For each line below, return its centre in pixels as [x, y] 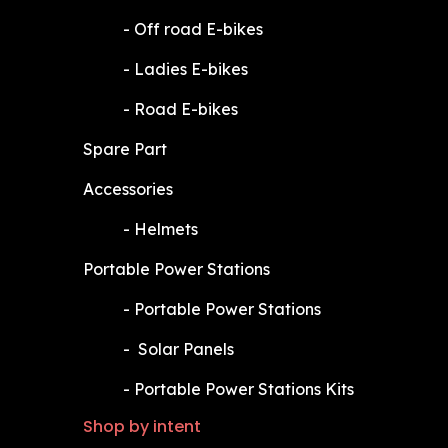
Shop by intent [141, 426]
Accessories [127, 189]
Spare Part [124, 149]
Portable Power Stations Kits [245, 389]
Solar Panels [185, 349]
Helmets [165, 229]
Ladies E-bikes [190, 69]
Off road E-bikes [198, 29]
